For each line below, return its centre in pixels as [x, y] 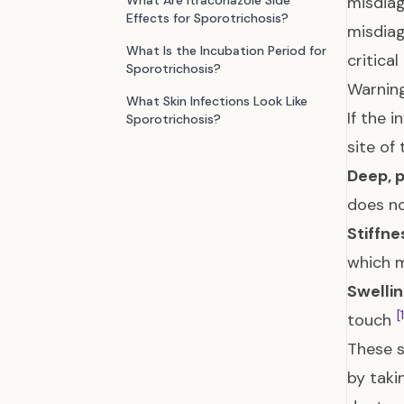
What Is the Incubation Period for [226, 50]
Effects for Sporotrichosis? [207, 18]
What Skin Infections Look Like [217, 101]
